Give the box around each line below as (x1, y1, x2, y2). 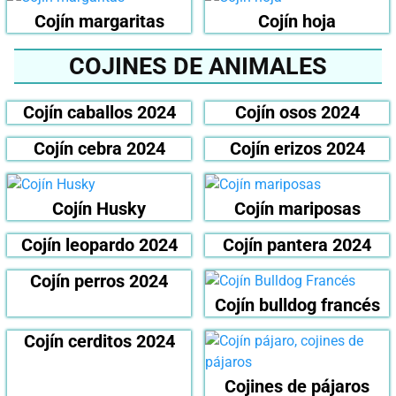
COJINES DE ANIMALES (69, 52, 327, 81)
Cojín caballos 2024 (22, 102, 176, 124)
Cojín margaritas (34, 11, 164, 33)
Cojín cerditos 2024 (23, 331, 175, 353)
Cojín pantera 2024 (223, 234, 371, 256)
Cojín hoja (258, 11, 336, 33)
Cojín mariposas (233, 198, 361, 220)
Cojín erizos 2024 (229, 138, 365, 160)
